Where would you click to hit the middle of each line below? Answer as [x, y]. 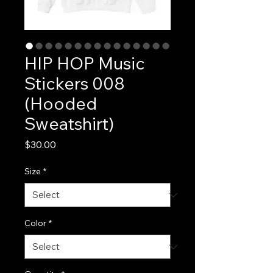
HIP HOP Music [85, 63]
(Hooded [61, 103]
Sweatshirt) [69, 123]
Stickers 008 [75, 83]
